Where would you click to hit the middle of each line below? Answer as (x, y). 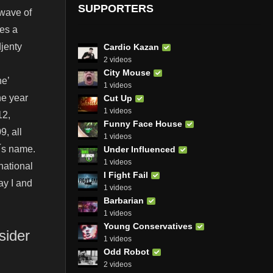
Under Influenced (140, 149)
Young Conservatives (148, 226)
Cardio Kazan (131, 47)
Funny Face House (143, 123)
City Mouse (127, 72)
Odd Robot (126, 251)
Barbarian (124, 200)
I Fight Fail (126, 175)
